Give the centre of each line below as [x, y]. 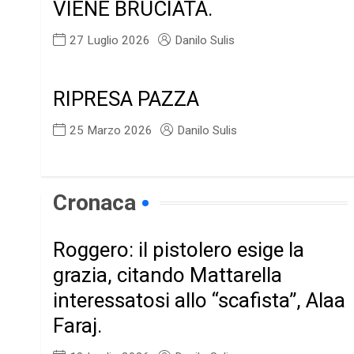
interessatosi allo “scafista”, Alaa [200, 301]
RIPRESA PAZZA [126, 99]
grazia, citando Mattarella [168, 275]
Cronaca [95, 203]
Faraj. [78, 326]
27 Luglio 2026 [110, 41]
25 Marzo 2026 [111, 131]
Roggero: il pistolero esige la [179, 250]
